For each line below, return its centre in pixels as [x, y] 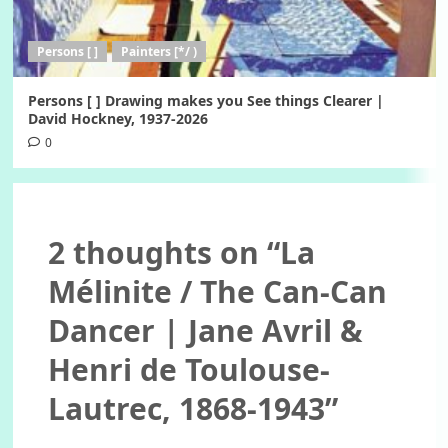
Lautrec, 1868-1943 [186, 408]
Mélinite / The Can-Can [217, 291]
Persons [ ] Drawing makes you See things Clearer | [205, 100]
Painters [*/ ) [158, 51]
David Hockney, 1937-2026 [117, 118]
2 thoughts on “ [163, 252]
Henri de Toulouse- [188, 369]
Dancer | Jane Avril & [205, 330]
